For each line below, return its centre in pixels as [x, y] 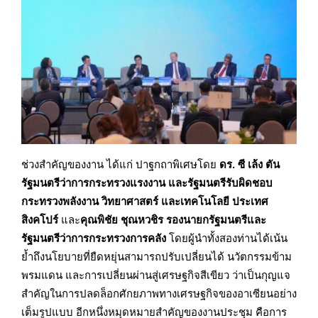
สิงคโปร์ [40, 220]
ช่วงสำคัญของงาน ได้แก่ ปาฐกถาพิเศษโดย [120, 164]
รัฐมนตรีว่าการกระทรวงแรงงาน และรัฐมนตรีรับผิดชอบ [147, 183]
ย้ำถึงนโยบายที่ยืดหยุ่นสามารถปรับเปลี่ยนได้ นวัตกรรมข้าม [157, 257]
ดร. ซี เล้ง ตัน [250, 164]
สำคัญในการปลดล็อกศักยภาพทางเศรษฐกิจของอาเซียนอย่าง [159, 294]
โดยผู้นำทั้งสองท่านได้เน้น [227, 238]
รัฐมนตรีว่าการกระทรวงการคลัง [94, 238]
